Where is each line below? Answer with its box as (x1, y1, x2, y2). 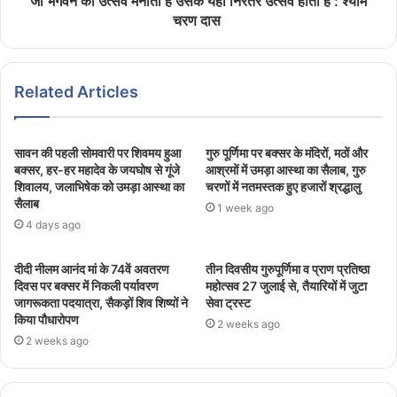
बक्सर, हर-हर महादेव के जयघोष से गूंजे (14, 161, 180, 177)
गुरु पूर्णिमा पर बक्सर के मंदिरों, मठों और (206, 144, 368, 160)
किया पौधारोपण (14, 311, 79, 327)
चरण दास (173, 11, 224, 29)
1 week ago (217, 200, 274, 214)
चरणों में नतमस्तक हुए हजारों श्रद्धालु (206, 178, 361, 194)
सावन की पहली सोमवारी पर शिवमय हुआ (14, 144, 181, 160)
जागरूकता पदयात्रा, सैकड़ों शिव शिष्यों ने (14, 294, 188, 310)
